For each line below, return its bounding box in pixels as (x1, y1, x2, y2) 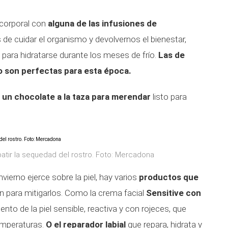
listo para (153, 92, 187, 102)
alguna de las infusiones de (48, 18, 157, 28)
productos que (139, 172, 198, 182)
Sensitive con (146, 188, 201, 198)
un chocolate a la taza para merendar (2, 92, 153, 102)
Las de (158, 50, 185, 60)
